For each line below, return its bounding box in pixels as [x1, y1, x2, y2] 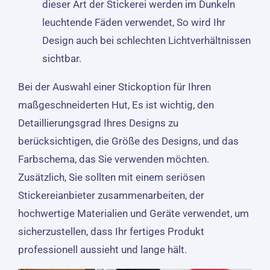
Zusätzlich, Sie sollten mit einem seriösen [17, 171, 205, 183]
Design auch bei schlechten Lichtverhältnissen [42, 34, 251, 46]
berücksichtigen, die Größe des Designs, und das [17, 134, 239, 147]
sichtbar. [42, 52, 81, 64]
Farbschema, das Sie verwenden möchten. [17, 152, 209, 165]
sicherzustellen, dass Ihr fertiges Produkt [17, 225, 204, 237]
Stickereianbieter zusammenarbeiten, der [17, 189, 204, 201]
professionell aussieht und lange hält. [17, 243, 187, 256]
